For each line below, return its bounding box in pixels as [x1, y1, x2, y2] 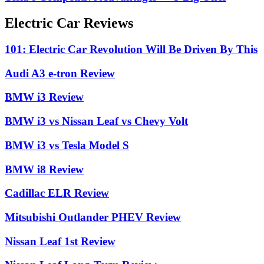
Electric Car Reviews [5, 15, 133, 31]
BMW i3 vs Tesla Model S [5, 138, 129, 151]
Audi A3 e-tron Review [5, 67, 115, 80]
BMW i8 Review [5, 163, 84, 176]
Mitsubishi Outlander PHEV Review [5, 211, 181, 223]
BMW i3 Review [5, 91, 84, 104]
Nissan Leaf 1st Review [5, 235, 115, 247]
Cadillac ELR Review [5, 187, 109, 200]
